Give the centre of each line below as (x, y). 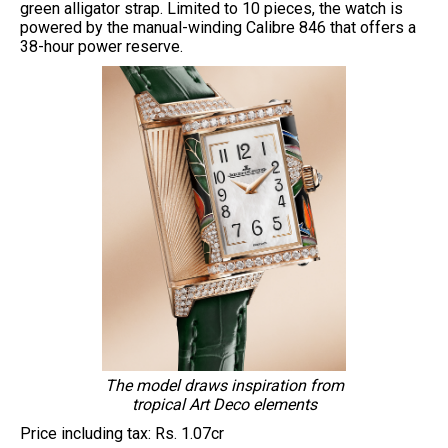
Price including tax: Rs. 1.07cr (122, 433)
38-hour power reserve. (103, 46)
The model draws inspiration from (224, 385)
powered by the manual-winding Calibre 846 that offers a (218, 27)
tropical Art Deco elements (224, 404)
